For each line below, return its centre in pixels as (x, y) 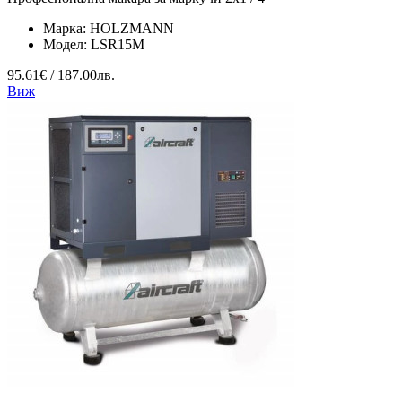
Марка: (66, 29)
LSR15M (118, 45)
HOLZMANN (132, 29)
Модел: (67, 45)
